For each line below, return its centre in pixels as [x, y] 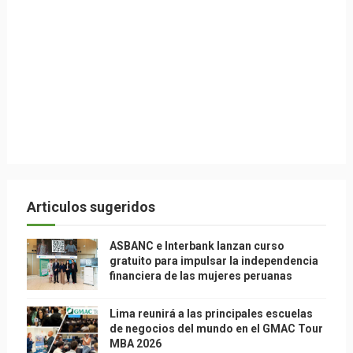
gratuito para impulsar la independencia [214, 261]
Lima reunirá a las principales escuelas [211, 314]
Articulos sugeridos [91, 207]
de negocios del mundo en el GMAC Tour [216, 329]
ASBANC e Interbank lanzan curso [197, 246]
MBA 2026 [135, 344]
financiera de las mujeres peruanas [201, 276]
